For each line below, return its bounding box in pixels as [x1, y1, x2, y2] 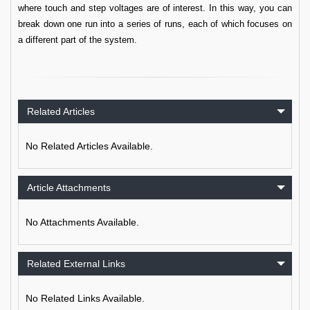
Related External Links [27, 258, 125, 269]
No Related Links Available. [26, 293, 145, 304]
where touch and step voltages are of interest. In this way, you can [18, 3, 292, 13]
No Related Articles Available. [26, 140, 153, 152]
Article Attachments [27, 182, 111, 193]
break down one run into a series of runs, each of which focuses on [18, 19, 292, 29]
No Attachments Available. [26, 217, 139, 228]
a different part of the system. [18, 35, 137, 45]
